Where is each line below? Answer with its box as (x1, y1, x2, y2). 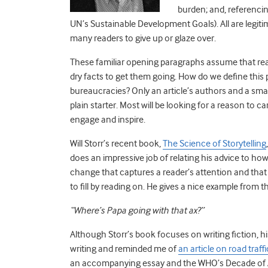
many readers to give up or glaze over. (70, 32, 218, 44)
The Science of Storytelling (163, 138, 266, 149)
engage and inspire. (70, 114, 147, 125)
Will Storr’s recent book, (70, 138, 163, 149)
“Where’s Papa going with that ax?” (70, 205, 206, 216)
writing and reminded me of (70, 243, 178, 254)
